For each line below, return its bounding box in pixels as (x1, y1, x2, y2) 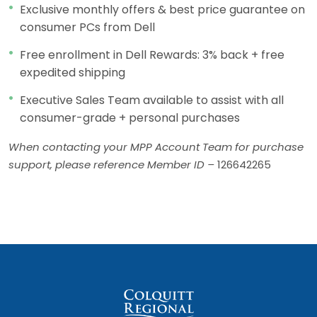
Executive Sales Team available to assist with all (20, 91, 284, 108)
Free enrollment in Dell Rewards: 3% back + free (20, 46, 284, 63)
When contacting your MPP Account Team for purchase (8, 139, 304, 154)
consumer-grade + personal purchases (20, 109, 240, 126)
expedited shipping (20, 64, 125, 81)
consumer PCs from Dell (20, 18, 155, 35)
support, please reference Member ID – (8, 156, 217, 172)
